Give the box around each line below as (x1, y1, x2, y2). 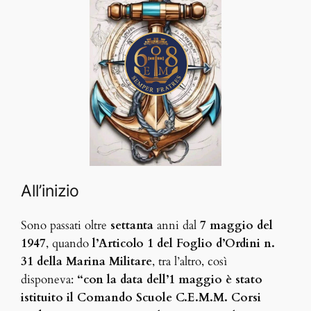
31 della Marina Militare (21, 253, 153, 270)
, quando (46, 235, 90, 252)
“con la (74, 271, 117, 288)
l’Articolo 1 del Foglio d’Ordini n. (89, 235, 276, 252)
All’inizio (21, 181, 80, 201)
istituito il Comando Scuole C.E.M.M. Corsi (21, 289, 262, 306)
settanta (110, 217, 154, 234)
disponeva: (21, 271, 74, 288)
